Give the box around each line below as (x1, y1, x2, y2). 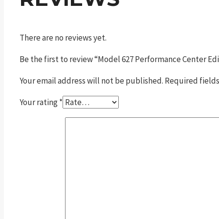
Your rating (20, 96, 59, 108)
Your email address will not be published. (20, 75, 163, 86)
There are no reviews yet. (20, 32, 107, 43)
